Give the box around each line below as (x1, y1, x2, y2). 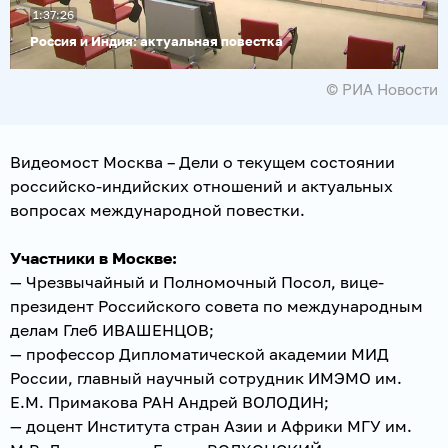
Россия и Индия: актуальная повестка (30, 32, 283, 49)
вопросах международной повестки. (10, 199, 305, 220)
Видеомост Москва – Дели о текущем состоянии (10, 151, 395, 172)
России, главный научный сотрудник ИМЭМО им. (10, 367, 402, 388)
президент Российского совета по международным (10, 295, 423, 316)
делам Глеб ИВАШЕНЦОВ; (10, 319, 214, 340)
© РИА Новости (326, 79, 438, 98)
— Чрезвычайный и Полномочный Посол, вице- (10, 271, 384, 292)
